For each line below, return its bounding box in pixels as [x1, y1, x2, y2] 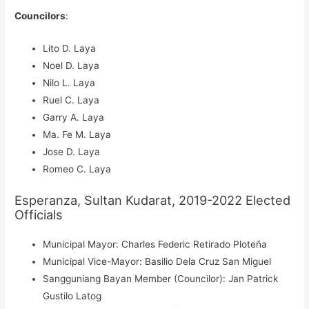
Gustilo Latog [43, 290, 102, 301]
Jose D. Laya [43, 146, 101, 157]
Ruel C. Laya [43, 94, 100, 106]
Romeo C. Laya [43, 163, 112, 175]
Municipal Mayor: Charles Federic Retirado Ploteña [43, 238, 268, 250]
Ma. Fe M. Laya [43, 128, 112, 140]
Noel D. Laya [43, 59, 100, 71]
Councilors [14, 10, 66, 22]
